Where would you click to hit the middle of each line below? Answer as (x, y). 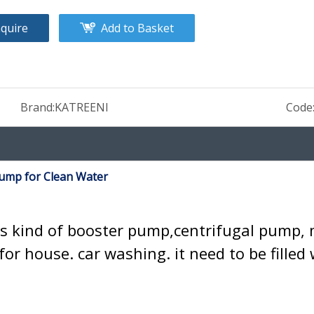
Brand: (37, 108)
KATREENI (81, 108)
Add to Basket (137, 28)
